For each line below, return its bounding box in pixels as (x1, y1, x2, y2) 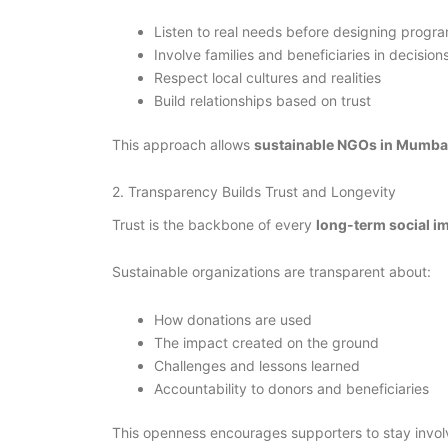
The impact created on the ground (154, 333, 379, 351)
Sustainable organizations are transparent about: (112, 263, 431, 281)
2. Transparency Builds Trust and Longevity (112, 183, 396, 201)
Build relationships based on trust (154, 91, 371, 109)
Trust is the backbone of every (112, 215, 316, 233)
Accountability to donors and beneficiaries (154, 379, 429, 397)
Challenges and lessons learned (154, 356, 360, 374)
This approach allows (112, 135, 254, 153)
